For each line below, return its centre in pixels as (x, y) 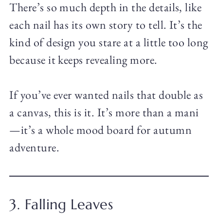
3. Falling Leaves (61, 204)
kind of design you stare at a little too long (109, 42)
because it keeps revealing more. (83, 59)
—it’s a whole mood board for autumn (100, 129)
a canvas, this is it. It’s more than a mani (104, 112)
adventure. (34, 147)
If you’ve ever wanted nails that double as (106, 94)
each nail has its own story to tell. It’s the (106, 24)
